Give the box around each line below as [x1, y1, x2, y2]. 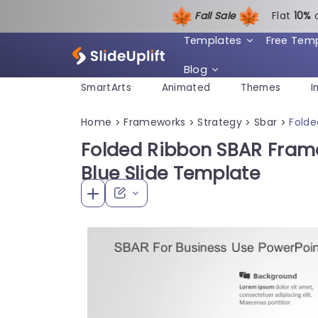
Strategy [197, 114, 243, 129]
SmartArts [81, 81, 131, 95]
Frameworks [124, 114, 186, 129]
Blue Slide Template [81, 160, 261, 186]
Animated [161, 81, 211, 95]
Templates [183, 33, 242, 48]
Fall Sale [194, 9, 238, 23]
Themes [241, 81, 281, 95]
